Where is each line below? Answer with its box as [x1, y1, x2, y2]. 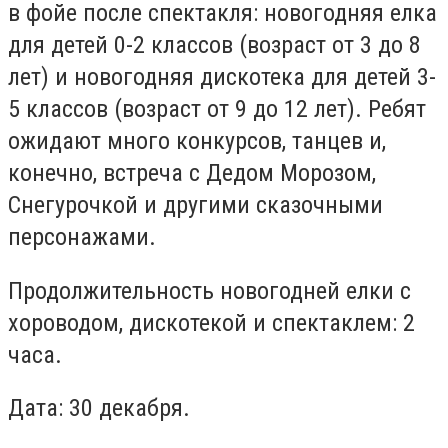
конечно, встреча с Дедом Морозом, [8, 159, 376, 188]
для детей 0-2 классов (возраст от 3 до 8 [8, 31, 421, 60]
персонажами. [8, 223, 156, 252]
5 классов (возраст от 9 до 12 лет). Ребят [8, 95, 426, 124]
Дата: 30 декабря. [8, 394, 190, 423]
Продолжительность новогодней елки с [8, 276, 411, 305]
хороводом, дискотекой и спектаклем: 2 [8, 308, 415, 337]
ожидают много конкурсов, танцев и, [8, 127, 386, 156]
